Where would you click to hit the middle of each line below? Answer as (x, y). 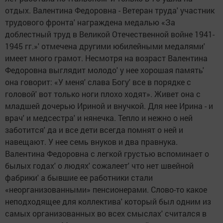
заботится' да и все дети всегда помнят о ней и (94, 130)
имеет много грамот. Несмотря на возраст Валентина (106, 58)
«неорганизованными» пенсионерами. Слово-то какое (106, 190)
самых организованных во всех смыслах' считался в (106, 214)
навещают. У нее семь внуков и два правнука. (91, 142)
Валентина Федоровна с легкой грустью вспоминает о (107, 154)
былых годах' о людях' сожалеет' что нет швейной (99, 166)
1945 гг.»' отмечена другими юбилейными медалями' (105, 46)
